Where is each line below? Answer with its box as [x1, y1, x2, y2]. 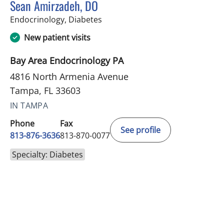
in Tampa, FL [101, 13, 148, 25]
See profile [120, 124, 160, 136]
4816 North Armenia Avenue [10, 70, 128, 83]
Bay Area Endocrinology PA [10, 54, 123, 67]
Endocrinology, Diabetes [10, 14, 102, 25]
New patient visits [24, 32, 90, 43]
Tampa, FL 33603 [10, 84, 80, 97]
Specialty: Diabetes [12, 149, 83, 160]
